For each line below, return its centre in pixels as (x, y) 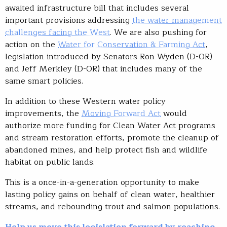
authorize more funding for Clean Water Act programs (110, 126)
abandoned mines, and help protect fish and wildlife (106, 150)
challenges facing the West (58, 33)
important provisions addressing (69, 21)
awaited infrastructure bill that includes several (97, 8)
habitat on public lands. (50, 162)
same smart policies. (44, 81)
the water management (177, 21)
